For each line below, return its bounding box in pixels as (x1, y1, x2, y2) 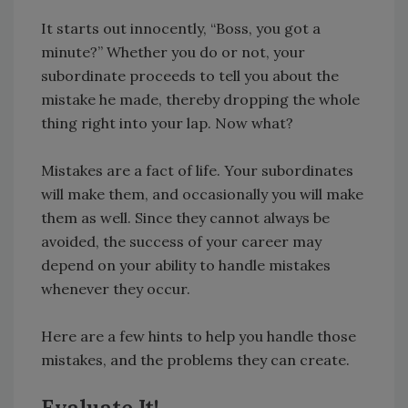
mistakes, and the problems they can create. (41, 350, 350, 369)
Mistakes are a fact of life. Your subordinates (41, 160, 353, 179)
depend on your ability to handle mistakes (41, 255, 331, 274)
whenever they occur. (41, 279, 190, 298)
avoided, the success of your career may (41, 231, 321, 250)
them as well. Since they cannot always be (41, 208, 330, 227)
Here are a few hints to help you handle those (41, 326, 356, 345)
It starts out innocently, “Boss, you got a (41, 18, 321, 37)
